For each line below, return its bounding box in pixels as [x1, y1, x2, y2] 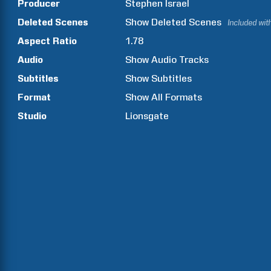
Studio [18, 110, 47, 122]
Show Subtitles [125, 73, 192, 84]
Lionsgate [125, 110, 169, 122]
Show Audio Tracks [125, 54, 209, 65]
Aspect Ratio [18, 35, 77, 47]
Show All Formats [125, 91, 203, 103]
